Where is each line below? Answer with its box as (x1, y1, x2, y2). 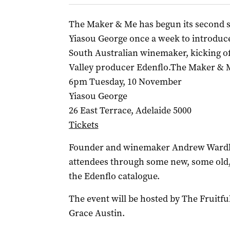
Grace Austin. (68, 207, 125, 219)
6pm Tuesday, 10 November (68, 75, 182, 88)
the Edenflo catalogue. (68, 170, 160, 182)
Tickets (68, 119, 99, 131)
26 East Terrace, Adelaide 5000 (68, 104, 191, 117)
